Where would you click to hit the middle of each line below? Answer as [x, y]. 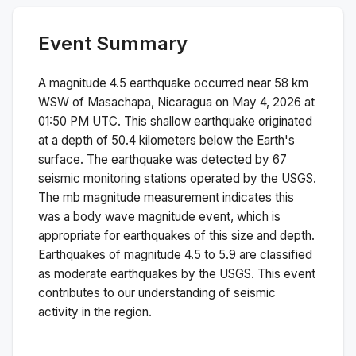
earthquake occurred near [200, 83]
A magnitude [74, 83]
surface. [61, 159]
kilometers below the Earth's [215, 140]
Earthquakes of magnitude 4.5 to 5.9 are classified [175, 254]
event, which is [238, 216]
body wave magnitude [134, 216]
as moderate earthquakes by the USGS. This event [177, 273]
